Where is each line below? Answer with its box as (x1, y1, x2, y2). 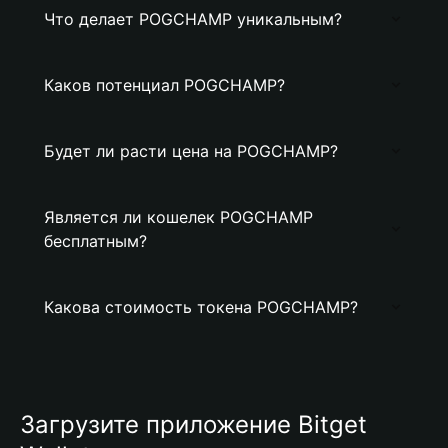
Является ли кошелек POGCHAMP (44, 207, 313, 227)
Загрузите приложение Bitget (20, 410, 367, 439)
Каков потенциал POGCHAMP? (44, 75, 285, 95)
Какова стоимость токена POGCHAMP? (44, 297, 358, 317)
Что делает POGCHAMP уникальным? (44, 9, 342, 29)
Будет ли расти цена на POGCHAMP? (44, 141, 338, 161)
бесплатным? (44, 231, 147, 251)
